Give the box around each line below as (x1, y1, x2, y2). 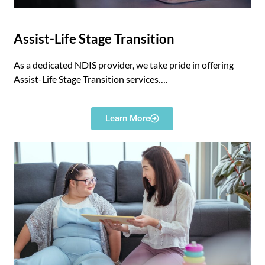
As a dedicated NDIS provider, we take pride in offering (14, 59, 234, 71)
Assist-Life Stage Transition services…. (14, 73, 168, 85)
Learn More (105, 113, 151, 124)
